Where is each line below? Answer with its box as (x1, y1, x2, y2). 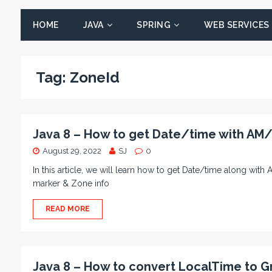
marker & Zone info (32, 178, 109, 188)
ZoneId (69, 69, 120, 86)
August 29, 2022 (42, 146, 101, 155)
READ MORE (45, 205, 90, 213)
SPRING (137, 20, 171, 30)
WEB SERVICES (203, 20, 270, 30)
